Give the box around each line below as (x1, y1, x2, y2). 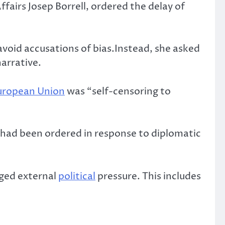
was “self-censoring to (65, 84, 171, 98)
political (58, 169, 95, 183)
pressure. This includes (95, 169, 201, 183)
